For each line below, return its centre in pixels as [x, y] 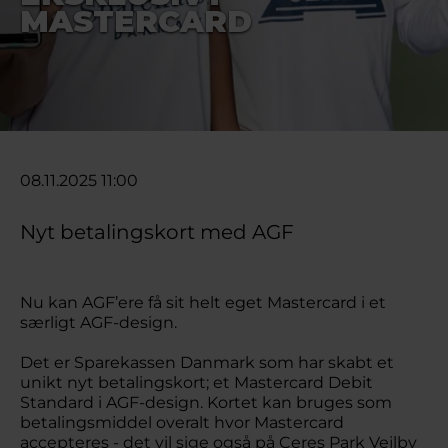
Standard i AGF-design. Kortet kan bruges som [206, 402]
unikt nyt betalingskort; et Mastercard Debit [196, 382]
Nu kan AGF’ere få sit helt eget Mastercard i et [203, 302]
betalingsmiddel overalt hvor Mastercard [182, 422]
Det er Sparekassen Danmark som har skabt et [207, 362]
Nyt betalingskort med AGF [157, 232]
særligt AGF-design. [98, 322]
